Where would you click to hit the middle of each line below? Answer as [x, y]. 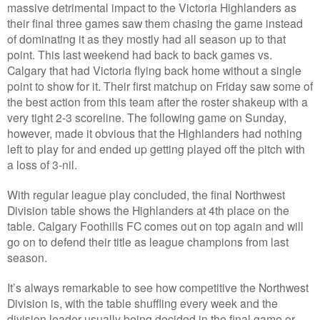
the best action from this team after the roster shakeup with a [157, 102]
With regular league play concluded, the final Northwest [146, 195]
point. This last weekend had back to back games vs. [140, 55]
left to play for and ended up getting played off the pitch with [156, 149]
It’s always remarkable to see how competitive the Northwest [158, 287]
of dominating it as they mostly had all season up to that [146, 39]
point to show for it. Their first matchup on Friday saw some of [160, 86]
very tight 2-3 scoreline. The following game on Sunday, [147, 117]
